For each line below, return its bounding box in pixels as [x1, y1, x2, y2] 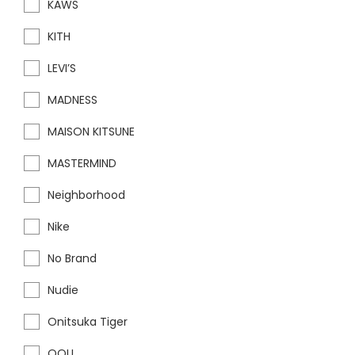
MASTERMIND [48, 155, 116, 171]
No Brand [48, 250, 97, 266]
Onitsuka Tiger [48, 313, 128, 330]
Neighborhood [48, 186, 125, 203]
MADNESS [48, 91, 97, 108]
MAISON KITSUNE [48, 123, 135, 139]
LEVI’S [48, 59, 76, 76]
